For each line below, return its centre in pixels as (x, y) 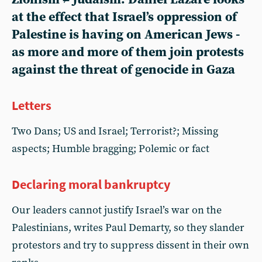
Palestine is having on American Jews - (126, 35)
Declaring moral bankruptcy (91, 184)
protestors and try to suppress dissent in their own (130, 245)
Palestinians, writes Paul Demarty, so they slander (128, 227)
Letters (32, 105)
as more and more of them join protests (128, 52)
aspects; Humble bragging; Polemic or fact (111, 149)
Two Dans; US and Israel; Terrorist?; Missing (115, 131)
